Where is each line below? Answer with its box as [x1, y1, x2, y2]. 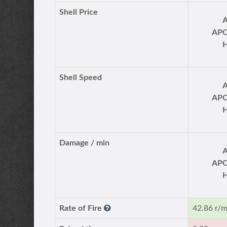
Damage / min [59, 139, 110, 147]
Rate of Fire [59, 204, 104, 212]
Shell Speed [59, 73, 102, 82]
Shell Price [59, 8, 98, 16]
